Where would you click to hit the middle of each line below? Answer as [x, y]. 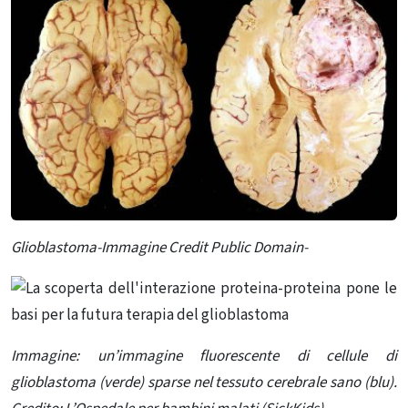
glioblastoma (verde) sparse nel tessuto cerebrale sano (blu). [204, 383]
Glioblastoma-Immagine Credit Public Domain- [159, 248]
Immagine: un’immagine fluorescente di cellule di [204, 357]
